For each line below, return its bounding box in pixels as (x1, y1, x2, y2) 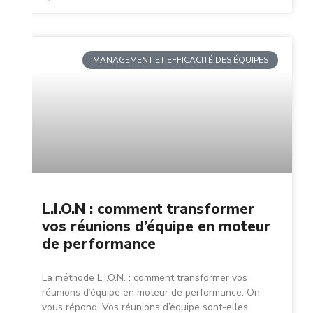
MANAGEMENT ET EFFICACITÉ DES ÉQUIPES (92, 54, 268, 66)
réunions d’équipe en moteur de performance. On (42, 286, 260, 299)
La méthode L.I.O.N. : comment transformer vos (42, 271, 247, 284)
